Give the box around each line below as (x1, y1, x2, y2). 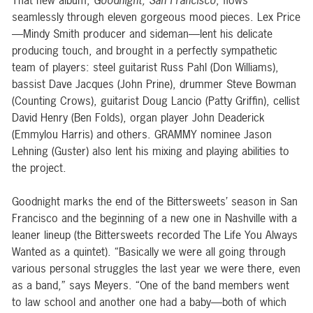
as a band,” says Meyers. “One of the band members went (12, 277, 289, 293)
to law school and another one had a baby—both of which (12, 294, 286, 310)
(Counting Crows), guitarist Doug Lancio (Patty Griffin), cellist (12, 93, 300, 109)
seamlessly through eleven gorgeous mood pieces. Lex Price (12, 9, 300, 25)
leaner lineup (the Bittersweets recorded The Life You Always (12, 227, 298, 243)
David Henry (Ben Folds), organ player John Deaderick (12, 110, 265, 126)
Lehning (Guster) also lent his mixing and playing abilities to (12, 143, 289, 159)
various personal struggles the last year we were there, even (12, 261, 300, 277)
